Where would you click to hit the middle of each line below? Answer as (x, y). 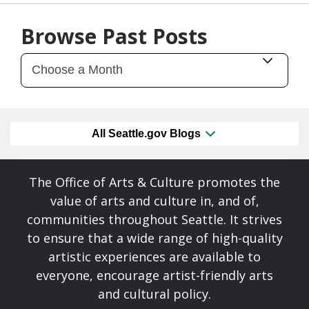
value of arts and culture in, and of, (154, 201)
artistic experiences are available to (154, 257)
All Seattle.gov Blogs (148, 134)
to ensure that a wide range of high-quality (154, 238)
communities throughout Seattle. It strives (154, 220)
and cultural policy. (154, 294)
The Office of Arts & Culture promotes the (154, 182)
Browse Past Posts (114, 36)
